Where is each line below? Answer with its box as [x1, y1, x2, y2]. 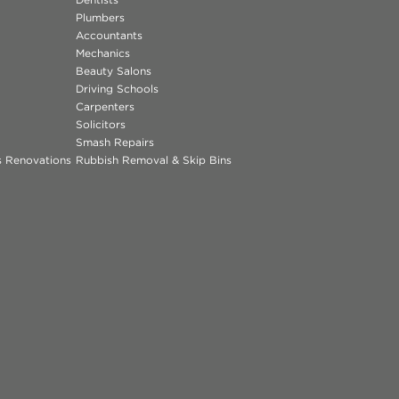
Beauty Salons [76, 65, 152, 77]
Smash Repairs [76, 136, 155, 148]
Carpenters [76, 101, 135, 112]
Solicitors [76, 118, 126, 130]
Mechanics [76, 47, 131, 59]
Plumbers [76, 12, 126, 23]
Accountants [76, 29, 143, 41]
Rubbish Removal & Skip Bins [76, 154, 232, 166]
